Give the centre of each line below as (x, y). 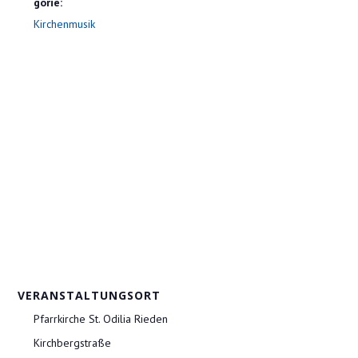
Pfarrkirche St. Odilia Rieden (101, 319)
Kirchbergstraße (73, 343)
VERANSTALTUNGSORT (89, 295)
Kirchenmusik (65, 24)
